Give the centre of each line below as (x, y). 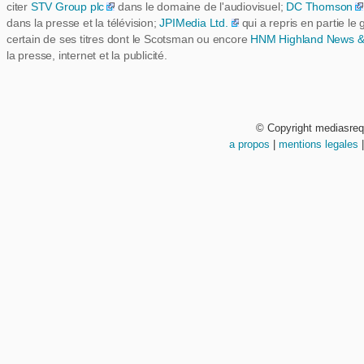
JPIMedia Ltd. (194, 23)
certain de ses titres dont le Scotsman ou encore (129, 39)
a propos (249, 144)
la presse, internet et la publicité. (87, 55)
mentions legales (318, 144)
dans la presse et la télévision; (83, 23)
